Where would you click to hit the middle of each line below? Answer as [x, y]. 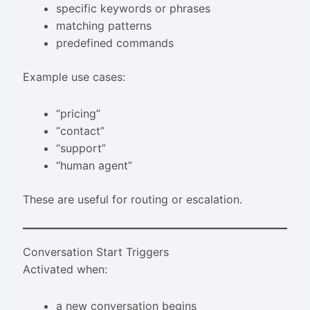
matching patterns [103, 26]
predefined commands [115, 43]
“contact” [80, 131]
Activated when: [65, 270]
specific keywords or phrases [133, 9]
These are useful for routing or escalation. [132, 200]
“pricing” [78, 114]
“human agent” [94, 166]
